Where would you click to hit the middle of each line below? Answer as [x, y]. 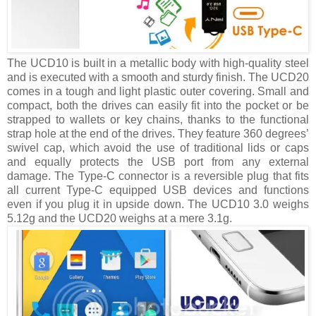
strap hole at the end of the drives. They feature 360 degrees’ [158, 134]
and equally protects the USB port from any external [158, 162]
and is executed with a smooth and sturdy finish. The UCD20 [158, 78]
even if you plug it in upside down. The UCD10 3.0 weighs [158, 205]
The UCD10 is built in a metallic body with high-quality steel [158, 63]
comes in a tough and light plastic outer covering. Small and [158, 92]
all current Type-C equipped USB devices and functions [158, 190]
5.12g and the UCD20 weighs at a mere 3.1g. [120, 219]
